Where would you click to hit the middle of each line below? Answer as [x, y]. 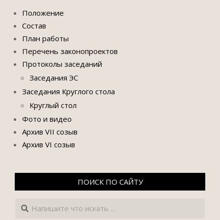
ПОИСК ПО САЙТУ [110, 182]
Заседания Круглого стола [69, 91]
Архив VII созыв [50, 132]
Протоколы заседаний [62, 64]
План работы [45, 38]
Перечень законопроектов [70, 51]
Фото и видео [47, 119]
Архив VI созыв [49, 144]
